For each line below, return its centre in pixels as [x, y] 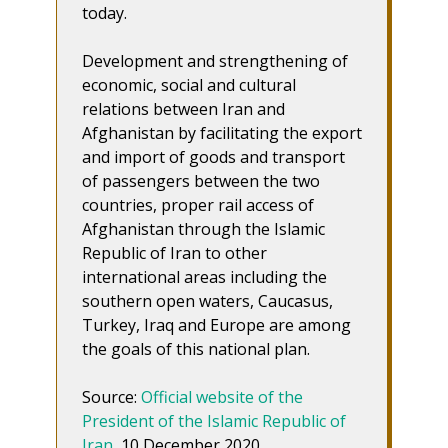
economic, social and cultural [189, 84]
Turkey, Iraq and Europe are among [216, 324]
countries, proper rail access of [198, 204]
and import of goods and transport [213, 156]
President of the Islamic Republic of [214, 420]
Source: [111, 396]
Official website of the [222, 396]
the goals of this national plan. [196, 348]
